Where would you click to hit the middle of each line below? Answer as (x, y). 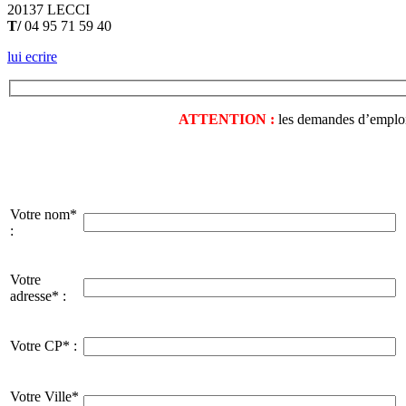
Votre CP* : (43, 346)
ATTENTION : (226, 120)
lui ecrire (32, 56)
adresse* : (38, 296)
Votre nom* (43, 215)
